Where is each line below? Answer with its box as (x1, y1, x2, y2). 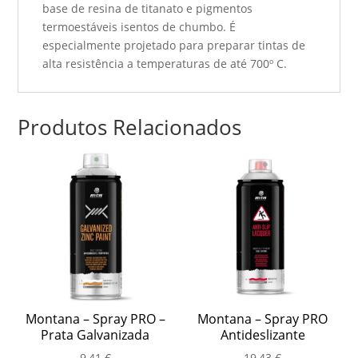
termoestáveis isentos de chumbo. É (42, 18, 237, 34)
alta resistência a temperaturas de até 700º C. (42, 55, 288, 71)
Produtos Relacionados (18, 112, 242, 141)
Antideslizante (220, 326, 305, 344)
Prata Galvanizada (41, 326, 150, 344)
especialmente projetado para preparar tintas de (42, 37, 306, 53)
